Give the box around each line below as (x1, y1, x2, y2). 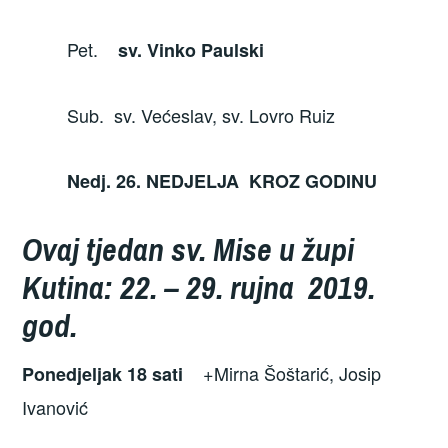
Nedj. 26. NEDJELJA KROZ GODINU (22, 168, 378, 195)
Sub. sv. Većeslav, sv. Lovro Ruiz (22, 101, 336, 128)
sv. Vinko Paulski (118, 36, 265, 63)
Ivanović (22, 394, 89, 421)
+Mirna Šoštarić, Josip (183, 360, 382, 387)
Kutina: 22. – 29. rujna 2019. (22, 265, 376, 309)
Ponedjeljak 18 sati (22, 361, 184, 388)
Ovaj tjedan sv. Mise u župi (22, 227, 355, 271)
